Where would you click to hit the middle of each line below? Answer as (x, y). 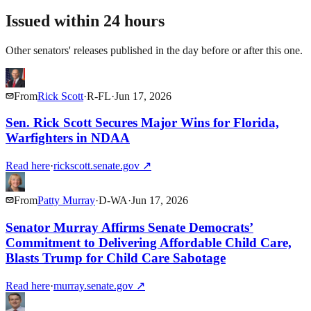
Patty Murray (66, 201)
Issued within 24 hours (85, 20)
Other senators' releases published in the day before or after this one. (154, 50)
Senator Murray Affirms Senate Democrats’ (129, 227)
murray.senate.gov (93, 285)
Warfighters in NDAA (68, 138)
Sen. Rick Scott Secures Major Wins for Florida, (142, 123)
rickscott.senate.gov (96, 166)
